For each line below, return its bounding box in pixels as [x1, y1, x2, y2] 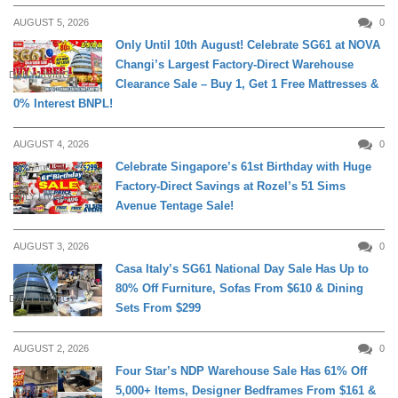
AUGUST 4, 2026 [13, 138, 89, 149]
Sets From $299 [115, 300, 201, 314]
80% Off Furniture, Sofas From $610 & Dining [115, 281, 363, 295]
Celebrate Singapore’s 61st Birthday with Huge [115, 159, 371, 173]
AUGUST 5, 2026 [13, 16, 89, 28]
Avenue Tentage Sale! [115, 198, 234, 212]
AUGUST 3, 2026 [13, 240, 89, 251]
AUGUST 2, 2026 [13, 342, 89, 354]
